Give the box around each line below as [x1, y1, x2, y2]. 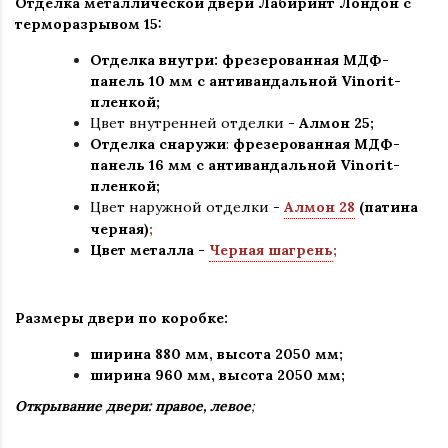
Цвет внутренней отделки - [90, 114, 299, 132]
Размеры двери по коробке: [15, 309, 228, 327]
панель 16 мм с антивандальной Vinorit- [90, 156, 400, 174]
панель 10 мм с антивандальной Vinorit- [90, 72, 401, 90]
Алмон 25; [299, 114, 374, 132]
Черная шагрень [209, 241, 333, 259]
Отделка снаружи [90, 135, 226, 153]
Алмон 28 [284, 198, 355, 216]
